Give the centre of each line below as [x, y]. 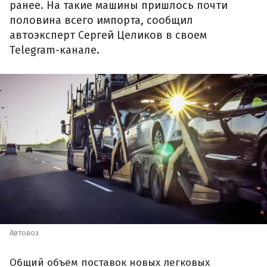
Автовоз [24, 233]
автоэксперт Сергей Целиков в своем [108, 35]
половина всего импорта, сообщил [101, 21]
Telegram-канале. [55, 50]
